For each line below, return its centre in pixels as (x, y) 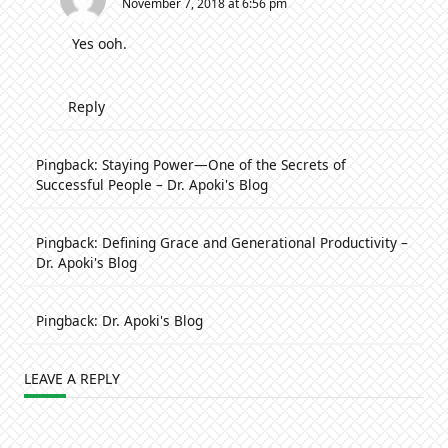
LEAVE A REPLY (72, 379)
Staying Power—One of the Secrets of (224, 165)
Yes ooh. (99, 44)
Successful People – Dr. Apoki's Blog (152, 185)
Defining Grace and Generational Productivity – (255, 243)
